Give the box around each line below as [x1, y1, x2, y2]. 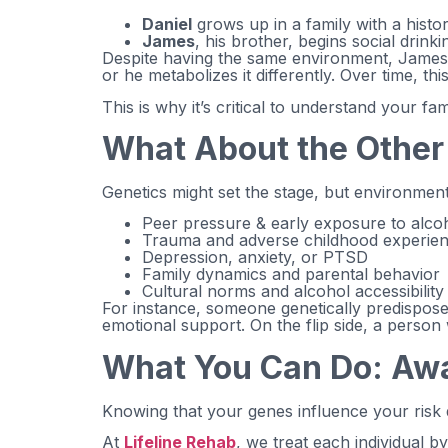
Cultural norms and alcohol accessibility [142, 281, 444, 302]
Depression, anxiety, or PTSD [142, 247, 368, 268]
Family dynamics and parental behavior [142, 264, 440, 285]
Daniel [142, 14, 192, 35]
